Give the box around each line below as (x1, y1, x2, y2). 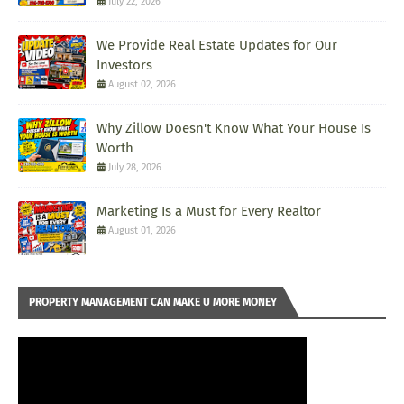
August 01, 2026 (108, 225, 176, 237)
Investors (96, 57, 152, 74)
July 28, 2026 (108, 161, 161, 174)
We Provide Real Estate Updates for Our (96, 37, 337, 54)
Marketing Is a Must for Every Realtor (96, 203, 321, 220)
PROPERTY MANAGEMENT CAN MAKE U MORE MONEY (29, 296, 277, 309)
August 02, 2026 (108, 78, 176, 91)
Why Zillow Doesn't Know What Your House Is (96, 120, 371, 137)
